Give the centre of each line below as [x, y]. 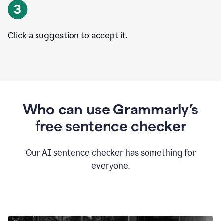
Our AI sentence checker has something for [110, 153]
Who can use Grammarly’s [110, 109]
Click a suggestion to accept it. [68, 36]
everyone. [110, 166]
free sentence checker [110, 126]
